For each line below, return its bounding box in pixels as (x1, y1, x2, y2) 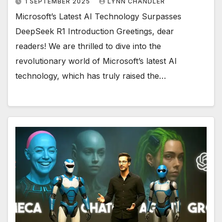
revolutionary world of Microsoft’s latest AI (15, 56, 177, 66)
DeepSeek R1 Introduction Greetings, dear (15, 26, 174, 36)
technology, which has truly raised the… (15, 71, 166, 81)
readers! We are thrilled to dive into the (15, 41, 161, 51)
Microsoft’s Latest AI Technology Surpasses (15, 11, 181, 21)
